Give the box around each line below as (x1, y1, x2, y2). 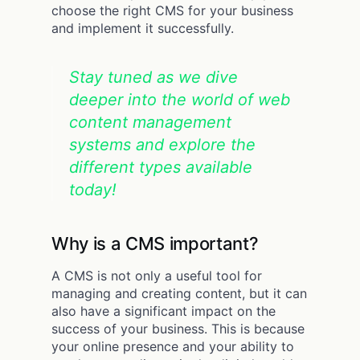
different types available (69, 157, 252, 177)
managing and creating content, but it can (51, 284, 307, 301)
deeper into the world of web (69, 89, 290, 109)
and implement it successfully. (51, 19, 234, 36)
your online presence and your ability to (51, 337, 294, 354)
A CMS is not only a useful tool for (51, 267, 262, 284)
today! (69, 179, 117, 199)
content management (69, 112, 231, 132)
